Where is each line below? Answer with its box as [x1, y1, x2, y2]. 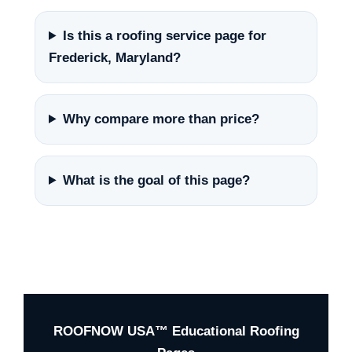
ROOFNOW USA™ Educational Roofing [53, 324, 299, 339]
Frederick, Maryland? [49, 50, 181, 65]
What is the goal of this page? [63, 173, 251, 188]
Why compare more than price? [63, 112, 260, 126]
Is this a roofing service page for [63, 28, 267, 43]
